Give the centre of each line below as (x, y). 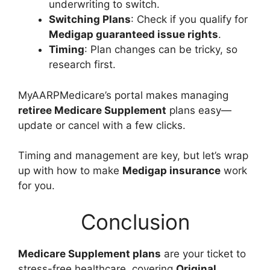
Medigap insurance (171, 171)
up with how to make (70, 171)
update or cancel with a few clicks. (102, 125)
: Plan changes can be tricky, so (161, 50)
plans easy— (199, 110)
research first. (82, 65)
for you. (36, 186)
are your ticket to (203, 253)
